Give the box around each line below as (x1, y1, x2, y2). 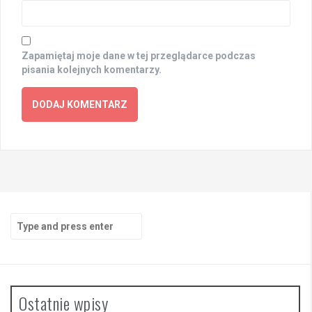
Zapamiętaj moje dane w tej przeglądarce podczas (22, 49, 256, 61)
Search (10, 213, 42, 225)
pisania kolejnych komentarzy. (22, 63, 162, 75)
